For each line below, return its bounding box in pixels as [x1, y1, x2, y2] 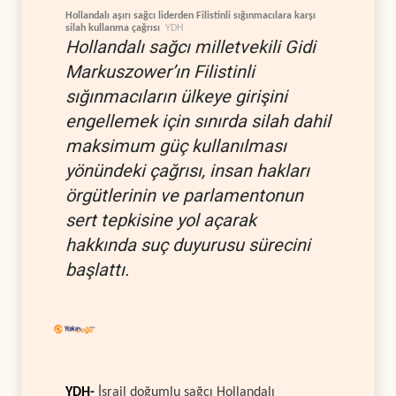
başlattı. [65, 258, 129, 280]
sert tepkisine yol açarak [65, 209, 256, 231]
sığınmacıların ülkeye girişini [65, 85, 287, 107]
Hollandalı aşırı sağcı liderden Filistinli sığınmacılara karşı [65, 10, 316, 21]
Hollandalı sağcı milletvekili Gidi [65, 35, 316, 57]
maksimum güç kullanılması [65, 134, 286, 156]
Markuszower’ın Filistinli [65, 60, 255, 82]
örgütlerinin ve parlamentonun [65, 184, 303, 206]
